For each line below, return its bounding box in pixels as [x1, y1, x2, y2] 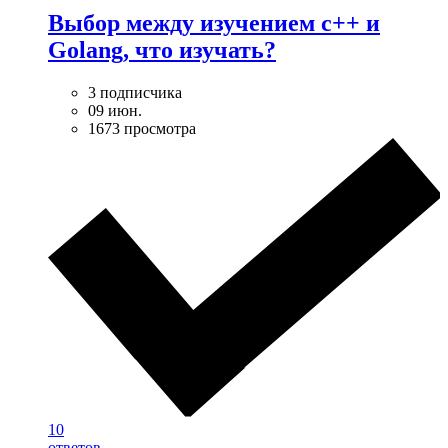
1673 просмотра [88, 119, 196, 137]
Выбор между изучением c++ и [48, 9, 380, 36]
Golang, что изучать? [48, 36, 276, 63]
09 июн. [88, 101, 142, 119]
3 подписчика [88, 83, 182, 101]
